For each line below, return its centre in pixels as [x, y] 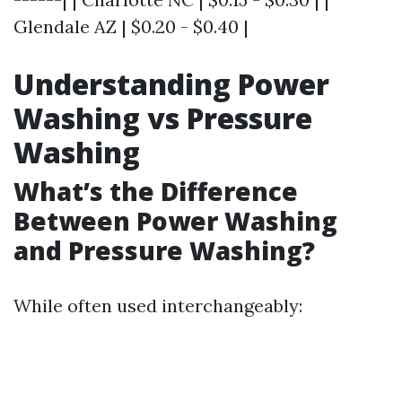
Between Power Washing [175, 221]
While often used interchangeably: [158, 306]
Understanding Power [171, 84]
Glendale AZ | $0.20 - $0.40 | [131, 26]
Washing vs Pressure [163, 118]
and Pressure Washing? [164, 250]
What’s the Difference [156, 191]
